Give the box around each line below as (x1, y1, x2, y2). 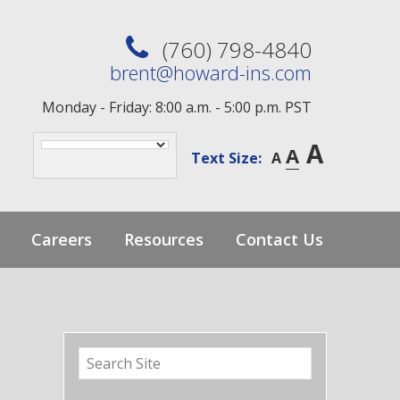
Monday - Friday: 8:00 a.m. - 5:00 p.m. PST (41, 97, 312, 117)
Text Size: (191, 148, 262, 168)
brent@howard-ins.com (109, 59, 312, 86)
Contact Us (235, 229, 323, 250)
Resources (123, 229, 204, 250)
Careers (30, 229, 92, 250)
